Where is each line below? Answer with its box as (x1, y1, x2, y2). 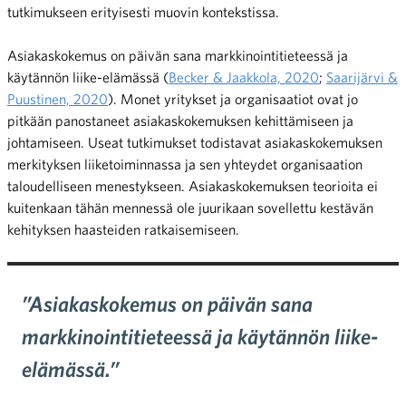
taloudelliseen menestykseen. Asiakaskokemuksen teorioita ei (7, 177, 378, 194)
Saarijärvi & (326, 68, 398, 85)
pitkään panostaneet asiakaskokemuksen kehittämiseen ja (7, 111, 353, 129)
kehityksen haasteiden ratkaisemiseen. (7, 220, 239, 237)
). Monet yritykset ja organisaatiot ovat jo (108, 90, 358, 107)
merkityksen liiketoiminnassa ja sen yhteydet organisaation (7, 155, 362, 172)
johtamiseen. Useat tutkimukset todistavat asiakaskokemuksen (7, 133, 382, 150)
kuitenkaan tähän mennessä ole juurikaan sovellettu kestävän (7, 198, 373, 216)
